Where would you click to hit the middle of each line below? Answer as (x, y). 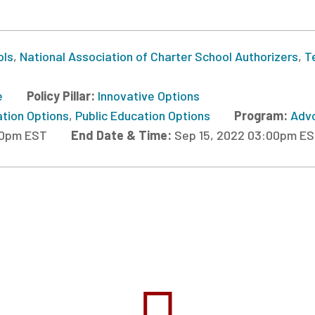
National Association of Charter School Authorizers (159, 56)
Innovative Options (149, 95)
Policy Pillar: (62, 95)
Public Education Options (143, 115)
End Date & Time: (123, 135)
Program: (262, 115)
